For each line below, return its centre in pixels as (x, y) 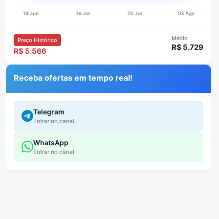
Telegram (49, 111)
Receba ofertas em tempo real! (73, 77)
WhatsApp (51, 142)
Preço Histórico (38, 40)
